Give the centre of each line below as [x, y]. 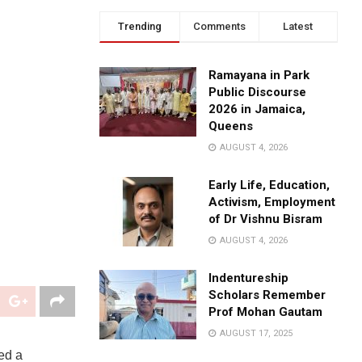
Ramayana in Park [259, 76]
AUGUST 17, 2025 [255, 334]
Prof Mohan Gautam [266, 312]
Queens [231, 126]
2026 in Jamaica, [257, 109]
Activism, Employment [272, 202]
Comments [219, 27]
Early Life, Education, [269, 185]
